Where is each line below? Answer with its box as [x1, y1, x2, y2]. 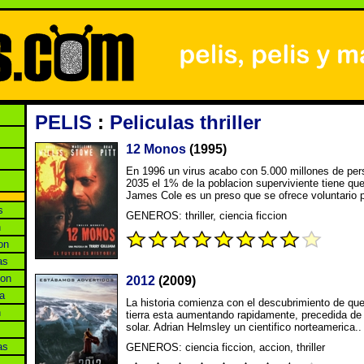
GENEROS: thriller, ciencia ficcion [126, 210, 287, 222]
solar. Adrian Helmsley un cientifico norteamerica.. [126, 321, 362, 333]
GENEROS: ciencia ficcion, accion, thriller [126, 341, 325, 353]
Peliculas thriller [110, 111, 261, 133]
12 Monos [126, 142, 186, 156]
